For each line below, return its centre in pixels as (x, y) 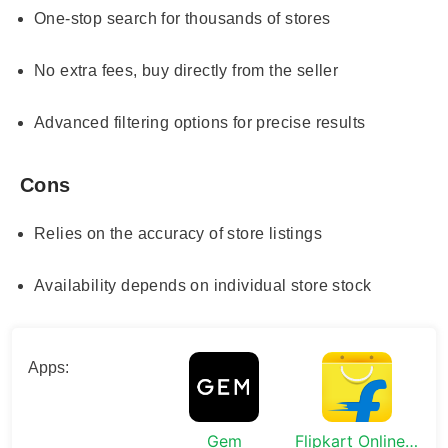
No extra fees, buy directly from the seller (186, 70)
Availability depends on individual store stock (203, 285)
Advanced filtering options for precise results (200, 122)
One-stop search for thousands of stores (182, 18)
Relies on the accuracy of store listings (178, 233)
